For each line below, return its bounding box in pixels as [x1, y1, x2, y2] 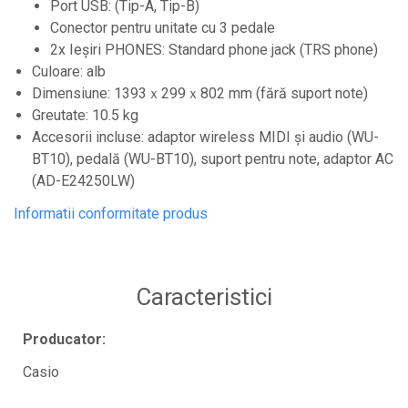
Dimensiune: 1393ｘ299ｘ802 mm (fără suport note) [32, 84, 368, 102]
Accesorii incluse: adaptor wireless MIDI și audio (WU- [32, 127, 379, 146]
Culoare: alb [32, 62, 106, 80]
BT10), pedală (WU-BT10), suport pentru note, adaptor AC [32, 149, 393, 168]
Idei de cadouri [14, 25, 108, 42]
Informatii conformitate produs [14, 204, 208, 222]
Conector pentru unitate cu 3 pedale [50, 18, 275, 36]
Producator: [23, 330, 106, 348]
